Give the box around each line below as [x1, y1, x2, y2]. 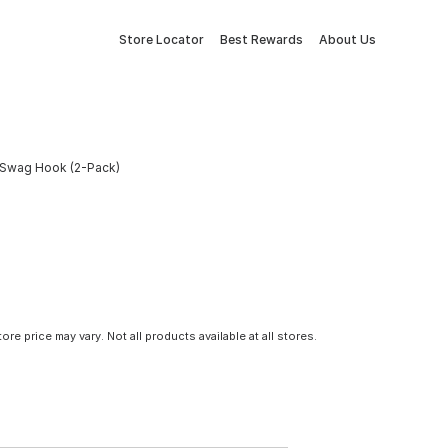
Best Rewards [220, 32, 303, 47]
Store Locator [119, 32, 204, 47]
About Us [319, 32, 376, 47]
